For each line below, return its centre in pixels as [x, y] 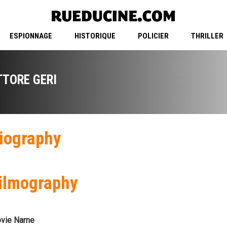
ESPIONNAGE [31, 36]
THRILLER [207, 36]
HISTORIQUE [95, 36]
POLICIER [153, 36]
